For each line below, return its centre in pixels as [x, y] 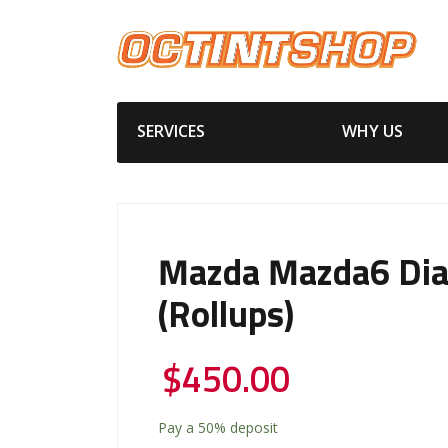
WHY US [372, 130]
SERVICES [171, 130]
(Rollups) [226, 316]
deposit [252, 427]
